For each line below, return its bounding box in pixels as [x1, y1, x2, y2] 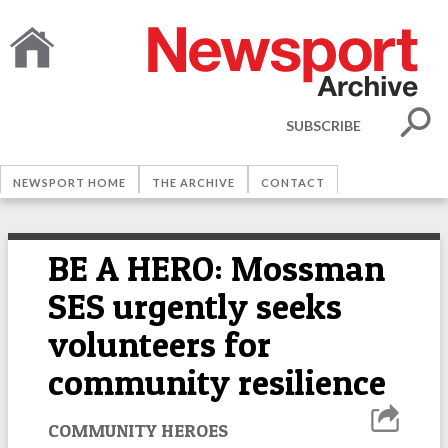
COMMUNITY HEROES [48, 418, 228, 441]
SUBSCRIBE [286, 116, 361, 134]
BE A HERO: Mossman [48, 247, 385, 290]
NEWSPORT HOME [13, 176, 126, 189]
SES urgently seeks [48, 285, 342, 328]
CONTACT [261, 176, 325, 189]
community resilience [48, 361, 386, 404]
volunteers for [48, 323, 271, 366]
